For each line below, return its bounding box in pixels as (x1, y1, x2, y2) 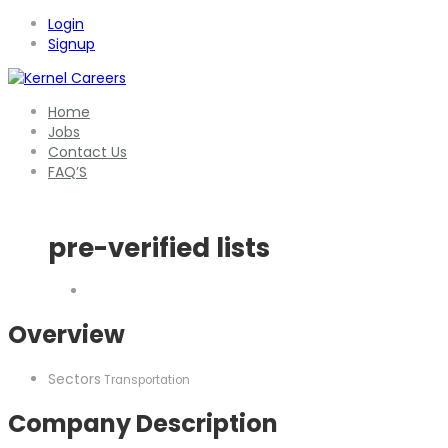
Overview (8, 317, 125, 351)
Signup (48, 34, 95, 54)
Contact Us (48, 142, 127, 162)
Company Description (8, 406, 278, 440)
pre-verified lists (48, 230, 270, 267)
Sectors (48, 368, 101, 389)
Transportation (101, 371, 190, 388)
